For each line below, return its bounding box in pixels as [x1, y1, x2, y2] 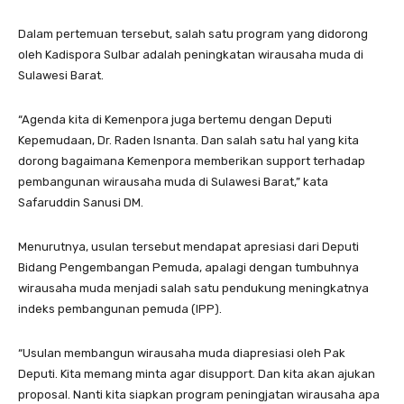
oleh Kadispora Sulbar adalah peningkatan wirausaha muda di [18, 47, 363, 61]
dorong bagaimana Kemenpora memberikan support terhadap [18, 153, 365, 168]
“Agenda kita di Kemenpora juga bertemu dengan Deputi [18, 112, 332, 126]
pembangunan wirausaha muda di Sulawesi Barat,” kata [18, 174, 328, 188]
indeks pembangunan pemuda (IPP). [18, 301, 222, 316]
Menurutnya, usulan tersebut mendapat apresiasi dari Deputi [18, 239, 359, 253]
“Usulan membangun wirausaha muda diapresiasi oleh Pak [18, 345, 345, 360]
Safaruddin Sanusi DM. [18, 195, 143, 209]
